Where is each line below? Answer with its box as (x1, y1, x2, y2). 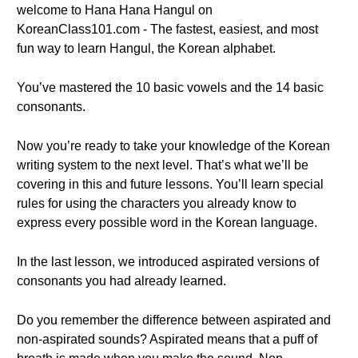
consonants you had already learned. (17, 274, 226, 288)
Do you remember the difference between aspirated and (17, 313, 331, 327)
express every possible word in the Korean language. (17, 216, 317, 229)
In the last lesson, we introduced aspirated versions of (17, 255, 319, 268)
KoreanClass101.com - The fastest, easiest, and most (17, 22, 318, 36)
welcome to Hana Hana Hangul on (17, 3, 213, 17)
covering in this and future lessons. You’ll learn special (17, 177, 324, 191)
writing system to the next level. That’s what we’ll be (17, 158, 308, 172)
